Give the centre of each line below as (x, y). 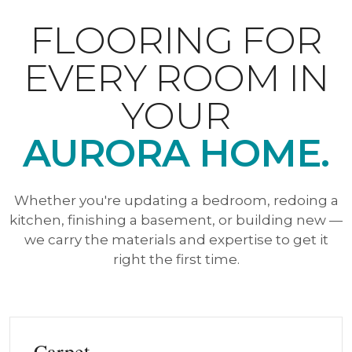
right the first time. (176, 259)
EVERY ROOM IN (176, 78)
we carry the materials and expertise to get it (176, 240)
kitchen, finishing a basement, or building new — (176, 220)
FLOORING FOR (176, 40)
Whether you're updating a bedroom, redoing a (176, 200)
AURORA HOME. (176, 153)
